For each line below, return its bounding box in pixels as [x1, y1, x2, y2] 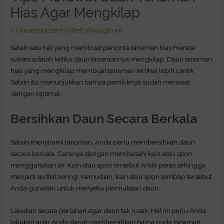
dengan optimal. [10, 89, 62, 98]
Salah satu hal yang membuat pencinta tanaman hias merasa [10, 43, 196, 52]
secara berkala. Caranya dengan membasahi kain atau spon [10, 149, 192, 157]
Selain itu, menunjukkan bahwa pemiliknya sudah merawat [10, 78, 190, 86]
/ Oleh [62, 26, 86, 34]
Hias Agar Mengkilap [10, 4, 140, 21]
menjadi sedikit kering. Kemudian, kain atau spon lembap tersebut [10, 172, 212, 180]
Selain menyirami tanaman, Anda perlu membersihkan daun [10, 137, 195, 146]
